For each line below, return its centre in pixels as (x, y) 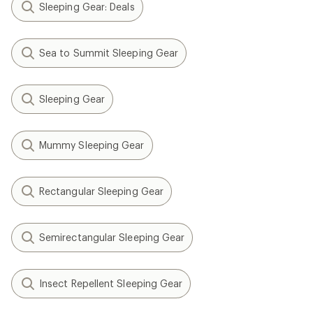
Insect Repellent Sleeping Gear (111, 283)
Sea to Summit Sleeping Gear (109, 53)
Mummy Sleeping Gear (92, 145)
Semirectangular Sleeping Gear (112, 237)
